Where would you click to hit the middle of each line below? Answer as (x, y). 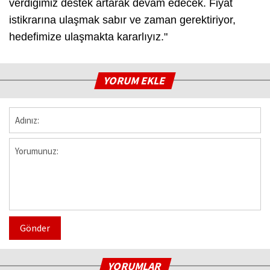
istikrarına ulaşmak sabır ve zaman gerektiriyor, (122, 20)
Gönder (35, 228)
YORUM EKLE (135, 81)
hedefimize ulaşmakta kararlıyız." (88, 37)
